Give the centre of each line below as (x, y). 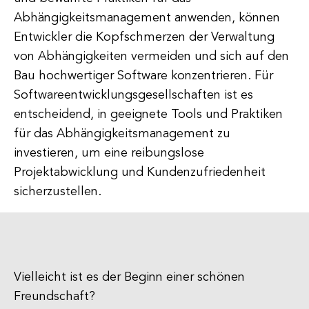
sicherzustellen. (58, 192)
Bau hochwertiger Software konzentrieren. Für (143, 76)
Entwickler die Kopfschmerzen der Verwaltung (144, 37)
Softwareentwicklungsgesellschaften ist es (133, 95)
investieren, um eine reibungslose (109, 153)
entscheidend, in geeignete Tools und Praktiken (148, 114)
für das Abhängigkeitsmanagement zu (122, 134)
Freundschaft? (54, 297)
